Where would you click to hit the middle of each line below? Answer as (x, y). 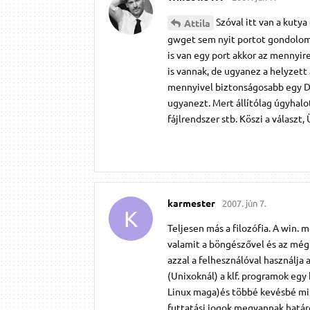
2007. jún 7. (244, 203)
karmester (191, 202)
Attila (197, 22)
